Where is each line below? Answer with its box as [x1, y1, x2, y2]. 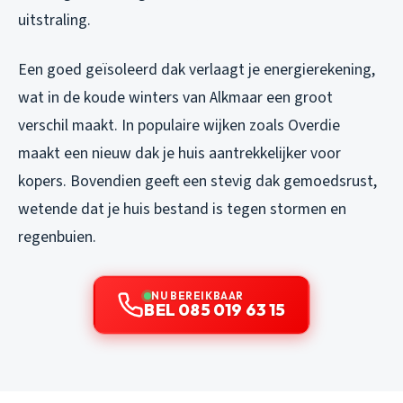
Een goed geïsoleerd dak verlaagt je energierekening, [18, 58, 375, 82]
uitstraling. [18, 9, 91, 32]
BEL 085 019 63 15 [144, 300, 286, 321]
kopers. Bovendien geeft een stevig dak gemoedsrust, [18, 170, 377, 193]
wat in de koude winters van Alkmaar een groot [18, 86, 333, 110]
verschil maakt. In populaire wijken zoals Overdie [18, 114, 340, 138]
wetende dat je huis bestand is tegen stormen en [18, 198, 346, 221]
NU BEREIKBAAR [151, 289, 244, 303]
